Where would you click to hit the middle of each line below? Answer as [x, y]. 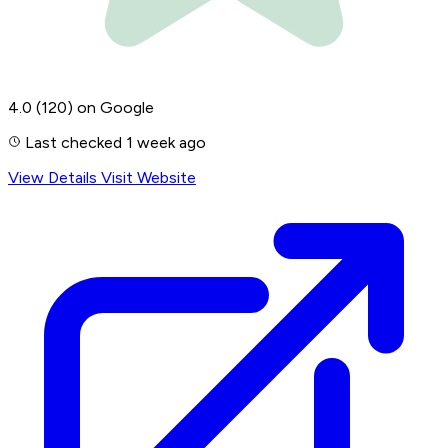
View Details [54, 178]
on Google [115, 108]
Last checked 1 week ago [113, 143]
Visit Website [148, 178]
